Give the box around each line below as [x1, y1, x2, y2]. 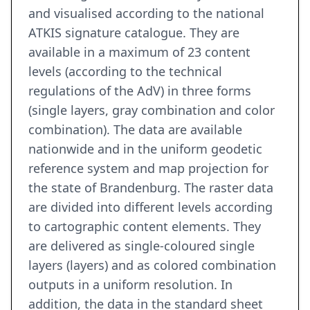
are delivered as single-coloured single [28, 237, 255, 255]
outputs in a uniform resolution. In [28, 276, 232, 293]
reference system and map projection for [28, 160, 268, 177]
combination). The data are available [28, 121, 242, 138]
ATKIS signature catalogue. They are [28, 24, 239, 42]
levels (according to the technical [28, 63, 222, 80]
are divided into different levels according [28, 199, 273, 216]
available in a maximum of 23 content [28, 44, 250, 61]
